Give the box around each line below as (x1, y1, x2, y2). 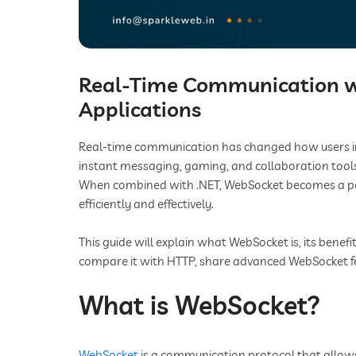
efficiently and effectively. (79, 196, 214, 212)
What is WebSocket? (79, 289, 320, 322)
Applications (79, 96, 201, 123)
